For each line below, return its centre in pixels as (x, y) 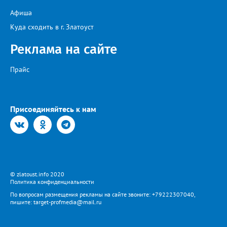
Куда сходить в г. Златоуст (52, 27)
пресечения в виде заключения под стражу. (80, 8)
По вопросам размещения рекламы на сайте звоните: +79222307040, (103, 194)
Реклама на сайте (64, 49)
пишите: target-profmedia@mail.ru (56, 202)
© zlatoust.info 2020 (37, 174)
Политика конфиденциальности (52, 182)
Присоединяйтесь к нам (53, 109)
